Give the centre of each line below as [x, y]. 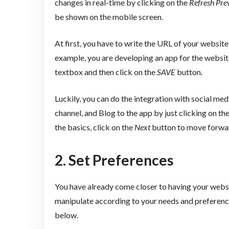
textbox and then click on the [106, 72]
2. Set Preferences [114, 160]
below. [66, 215]
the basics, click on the [94, 127]
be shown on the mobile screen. [109, 17]
